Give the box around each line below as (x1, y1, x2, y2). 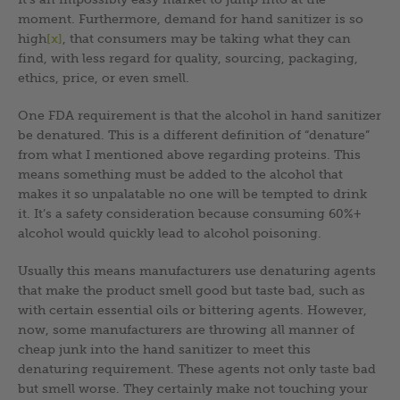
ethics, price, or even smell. (18, 70, 189, 85)
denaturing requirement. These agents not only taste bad (18, 361, 376, 376)
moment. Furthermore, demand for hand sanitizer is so (18, 11, 363, 26)
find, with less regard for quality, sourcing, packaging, (18, 50, 358, 65)
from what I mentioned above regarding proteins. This (18, 146, 361, 162)
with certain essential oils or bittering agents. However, (18, 302, 367, 317)
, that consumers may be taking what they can (62, 30, 351, 46)
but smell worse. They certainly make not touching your (18, 380, 368, 396)
